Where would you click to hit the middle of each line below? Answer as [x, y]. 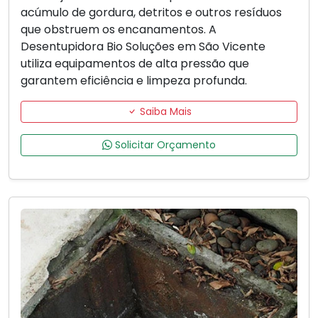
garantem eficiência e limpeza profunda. [134, 81]
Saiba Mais [164, 112]
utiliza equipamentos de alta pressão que [135, 64]
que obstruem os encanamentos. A [119, 30]
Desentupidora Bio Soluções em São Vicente [143, 47]
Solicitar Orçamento [164, 145]
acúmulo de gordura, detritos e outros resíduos [151, 13]
